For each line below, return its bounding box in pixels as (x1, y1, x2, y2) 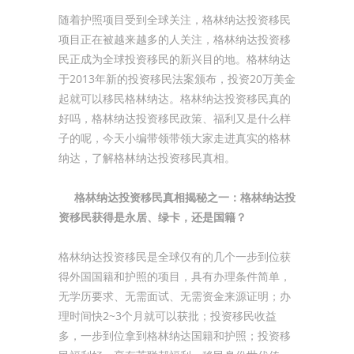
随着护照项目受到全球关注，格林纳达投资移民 (58, 12, 291, 27)
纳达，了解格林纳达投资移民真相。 (58, 150, 235, 165)
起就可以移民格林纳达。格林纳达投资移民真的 (58, 91, 291, 106)
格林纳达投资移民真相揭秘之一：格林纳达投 (74, 190, 296, 205)
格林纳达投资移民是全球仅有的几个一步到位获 (58, 249, 291, 264)
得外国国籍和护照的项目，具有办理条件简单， (58, 269, 291, 284)
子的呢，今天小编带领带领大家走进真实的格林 (58, 130, 291, 145)
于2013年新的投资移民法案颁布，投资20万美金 (58, 71, 296, 86)
